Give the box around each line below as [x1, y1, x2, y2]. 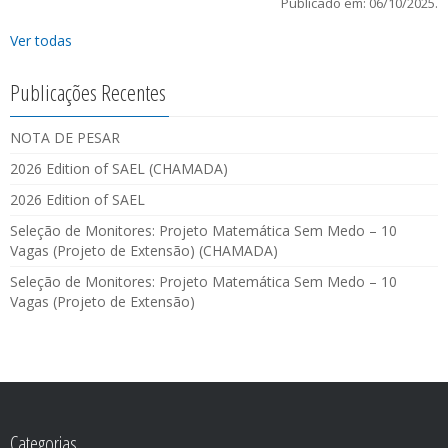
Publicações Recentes [10, 76, 166, 107]
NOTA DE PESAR [10, 127, 120, 147]
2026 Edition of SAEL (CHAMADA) [10, 158, 228, 178]
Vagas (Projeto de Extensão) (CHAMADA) [10, 240, 278, 260]
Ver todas [10, 30, 72, 50]
